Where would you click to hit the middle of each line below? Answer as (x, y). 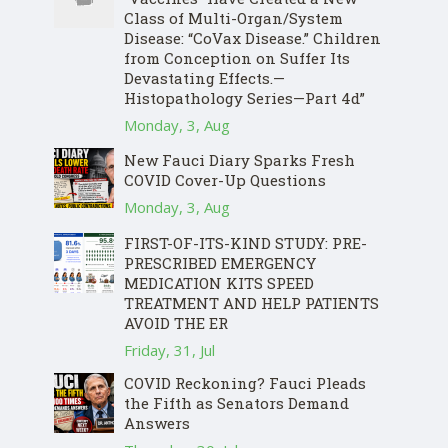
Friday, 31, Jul (169, 350)
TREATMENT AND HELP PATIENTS (251, 303)
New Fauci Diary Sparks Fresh (239, 160)
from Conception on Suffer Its (237, 58)
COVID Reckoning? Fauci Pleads (245, 383)
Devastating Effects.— (204, 78)
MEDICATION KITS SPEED (219, 283)
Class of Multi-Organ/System (233, 18)
